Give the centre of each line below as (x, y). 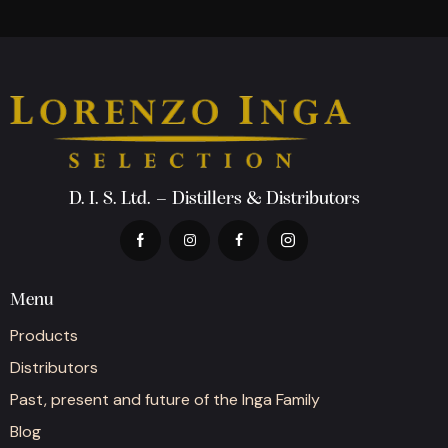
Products (44, 336)
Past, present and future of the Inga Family (165, 400)
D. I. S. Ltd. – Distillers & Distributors (214, 199)
